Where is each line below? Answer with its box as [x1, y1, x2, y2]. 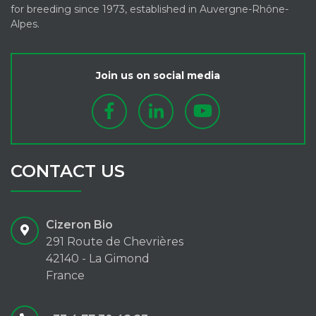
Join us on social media [96, 68, 220, 82]
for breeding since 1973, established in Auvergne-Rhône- [11, 2, 288, 16]
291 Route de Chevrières [46, 234, 183, 248]
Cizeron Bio [46, 217, 113, 231]
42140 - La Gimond [46, 251, 150, 265]
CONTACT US [11, 160, 125, 181]
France [46, 268, 85, 282]
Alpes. [11, 17, 39, 30]
